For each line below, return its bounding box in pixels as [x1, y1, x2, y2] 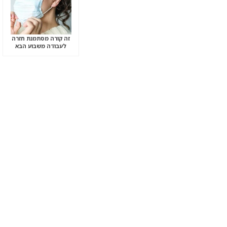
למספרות [28, 49, 53, 57]
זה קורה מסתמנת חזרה [12, 34, 70, 42]
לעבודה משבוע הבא [15, 42, 67, 50]
